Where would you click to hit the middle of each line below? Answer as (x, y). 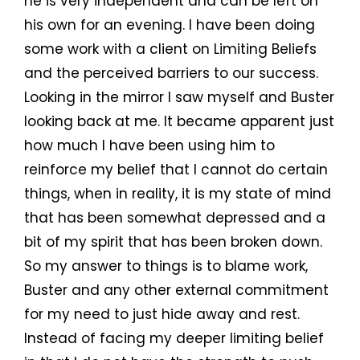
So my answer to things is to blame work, (166, 266)
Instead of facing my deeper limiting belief (174, 339)
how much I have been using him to (149, 146)
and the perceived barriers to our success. (171, 74)
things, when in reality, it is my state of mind (178, 194)
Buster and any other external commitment (176, 290)
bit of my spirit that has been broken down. (175, 242)
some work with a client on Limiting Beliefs (170, 49)
